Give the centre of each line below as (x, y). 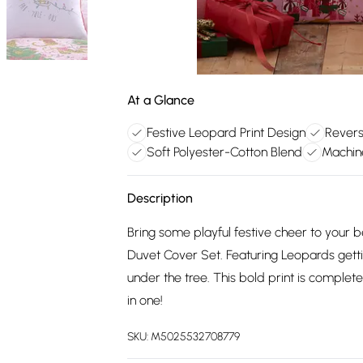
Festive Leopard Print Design (226, 132)
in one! (145, 300)
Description (160, 198)
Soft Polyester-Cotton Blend (224, 152)
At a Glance (161, 100)
